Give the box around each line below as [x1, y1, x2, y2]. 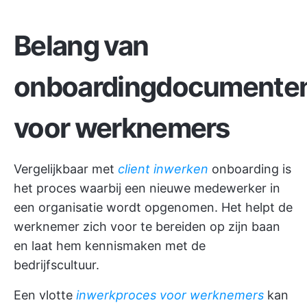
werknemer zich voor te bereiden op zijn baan [14, 219, 280, 234]
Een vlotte [14, 288, 76, 302]
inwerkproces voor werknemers [76, 288, 264, 302]
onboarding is [208, 162, 291, 176]
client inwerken [118, 162, 208, 176]
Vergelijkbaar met [14, 162, 118, 176]
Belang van [14, 29, 149, 62]
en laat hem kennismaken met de [14, 238, 206, 253]
